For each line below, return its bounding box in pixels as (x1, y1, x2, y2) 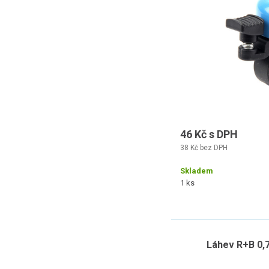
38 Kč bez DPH (180, 144, 228, 152)
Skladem (180, 166, 213, 175)
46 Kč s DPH (180, 128, 238, 141)
